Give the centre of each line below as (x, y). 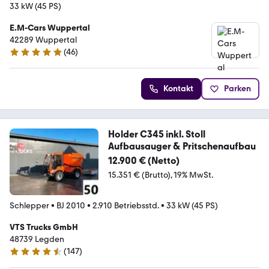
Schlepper (29, 205)
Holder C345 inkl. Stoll (156, 134)
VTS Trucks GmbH (44, 227)
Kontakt (178, 88)
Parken (237, 88)
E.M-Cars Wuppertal (50, 28)
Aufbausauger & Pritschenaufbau (182, 146)
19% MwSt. (193, 175)
